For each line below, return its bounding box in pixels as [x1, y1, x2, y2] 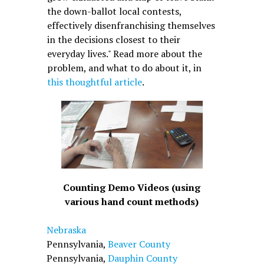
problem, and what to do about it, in [47, 61, 202, 74]
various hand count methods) [65, 195, 199, 209]
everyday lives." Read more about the [47, 47, 202, 60]
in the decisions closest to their [47, 32, 180, 46]
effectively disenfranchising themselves [47, 18, 215, 32]
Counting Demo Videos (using [63, 181, 201, 194]
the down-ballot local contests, [47, 4, 181, 18]
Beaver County [107, 237, 170, 251]
